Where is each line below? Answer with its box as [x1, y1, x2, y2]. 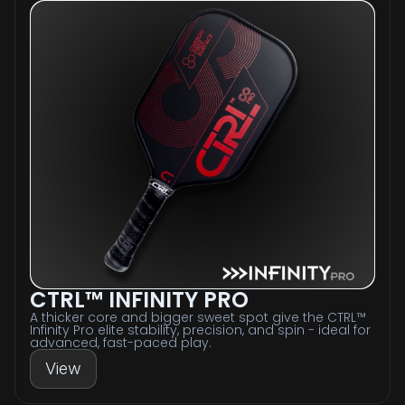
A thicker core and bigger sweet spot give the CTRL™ [30, 308, 366, 327]
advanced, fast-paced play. [30, 334, 212, 353]
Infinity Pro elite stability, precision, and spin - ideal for [30, 321, 371, 340]
